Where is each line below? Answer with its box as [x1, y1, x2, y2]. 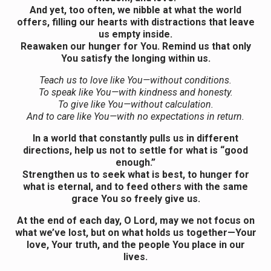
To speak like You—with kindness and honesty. [38, 86, 233, 98]
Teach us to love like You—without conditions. [39, 74, 232, 86]
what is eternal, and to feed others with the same [23, 180, 248, 192]
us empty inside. [99, 28, 172, 40]
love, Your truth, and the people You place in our [26, 238, 245, 250]
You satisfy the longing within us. [60, 52, 211, 64]
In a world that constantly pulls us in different [33, 132, 238, 144]
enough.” [116, 156, 155, 168]
